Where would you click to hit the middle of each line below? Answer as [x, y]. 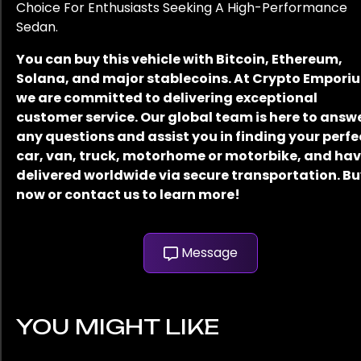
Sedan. [37, 27]
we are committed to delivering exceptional [167, 98]
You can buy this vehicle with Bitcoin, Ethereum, [179, 60]
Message [209, 253]
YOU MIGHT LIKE [118, 327]
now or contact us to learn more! [128, 195]
